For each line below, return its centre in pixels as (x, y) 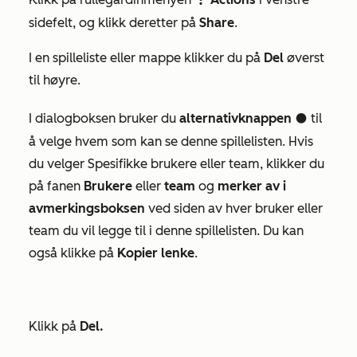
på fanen (56, 186)
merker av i (252, 186)
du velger (58, 164)
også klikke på (73, 253)
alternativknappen (235, 118)
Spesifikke (118, 164)
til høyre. (55, 80)
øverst (304, 58)
